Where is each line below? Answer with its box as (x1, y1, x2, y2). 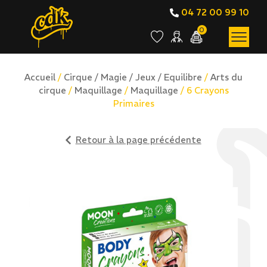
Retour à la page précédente (75, 134, 201, 145)
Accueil (24, 72, 55, 83)
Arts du (210, 72, 243, 83)
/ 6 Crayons (178, 85, 229, 96)
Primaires (113, 98, 154, 109)
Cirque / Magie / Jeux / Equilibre (64, 72, 202, 83)
